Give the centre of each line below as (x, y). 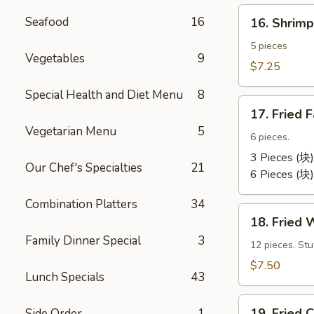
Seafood (47, 22)
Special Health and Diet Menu (104, 95)
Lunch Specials (65, 277)
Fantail (254, 137)
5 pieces (269, 46)
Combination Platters (81, 204)
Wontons (261, 245)
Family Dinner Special (83, 241)
